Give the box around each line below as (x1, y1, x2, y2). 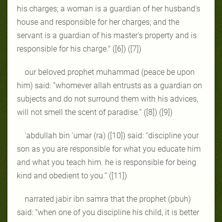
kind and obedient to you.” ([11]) (17, 170, 127, 180)
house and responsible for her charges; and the (17, 17, 179, 27)
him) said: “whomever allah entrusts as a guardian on (17, 80, 202, 90)
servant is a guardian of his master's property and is (17, 30, 197, 40)
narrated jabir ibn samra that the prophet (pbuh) (25, 194, 191, 204)
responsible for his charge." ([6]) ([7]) (17, 44, 141, 54)
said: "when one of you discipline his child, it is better (17, 207, 199, 217)
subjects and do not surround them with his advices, (17, 94, 198, 104)
